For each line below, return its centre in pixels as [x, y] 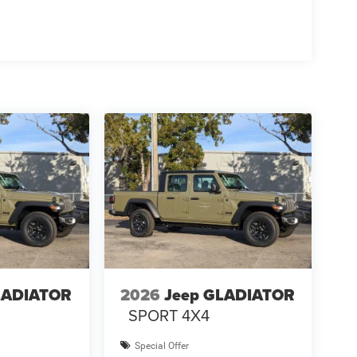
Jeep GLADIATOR [229, 294]
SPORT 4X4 [169, 315]
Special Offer [161, 345]
